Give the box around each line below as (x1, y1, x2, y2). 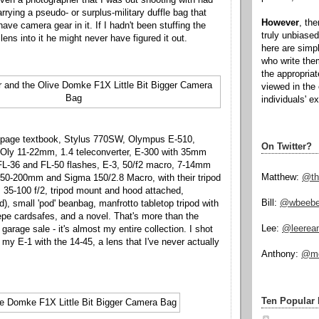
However (261, 18, 299, 28)
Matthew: (261, 172, 302, 183)
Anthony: (261, 249, 301, 260)
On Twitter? (261, 141, 312, 152)
